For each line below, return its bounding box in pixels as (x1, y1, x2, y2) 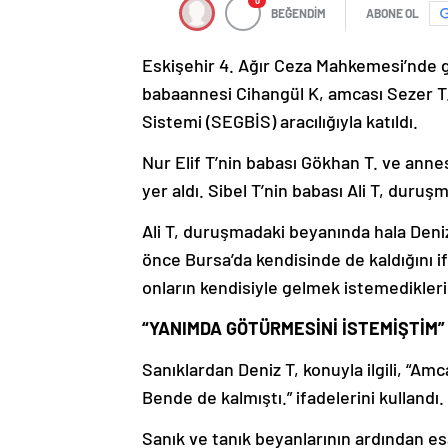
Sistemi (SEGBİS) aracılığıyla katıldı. (142, 110, 418, 133)
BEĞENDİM (271, 6, 326, 21)
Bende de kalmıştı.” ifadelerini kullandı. (142, 386, 444, 409)
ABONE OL (366, 6, 419, 21)
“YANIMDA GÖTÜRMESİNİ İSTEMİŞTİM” (142, 317, 445, 340)
